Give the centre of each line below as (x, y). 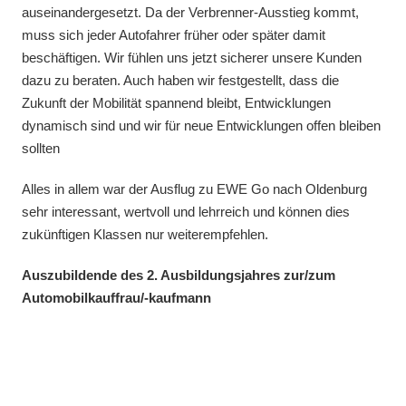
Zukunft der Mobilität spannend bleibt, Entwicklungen (176, 102)
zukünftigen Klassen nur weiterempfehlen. (145, 234)
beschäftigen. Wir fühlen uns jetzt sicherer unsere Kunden (192, 57)
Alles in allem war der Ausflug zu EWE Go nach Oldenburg (194, 188)
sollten (41, 148)
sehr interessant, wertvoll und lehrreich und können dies (186, 211)
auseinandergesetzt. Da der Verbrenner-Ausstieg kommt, (190, 12)
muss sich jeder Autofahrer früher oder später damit (174, 34)
